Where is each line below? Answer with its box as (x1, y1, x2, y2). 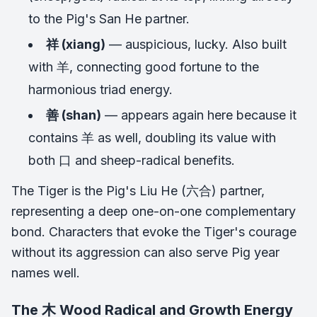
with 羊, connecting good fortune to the (28, 59, 259, 74)
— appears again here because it (101, 108, 296, 122)
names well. (11, 265, 80, 280)
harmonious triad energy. (28, 82, 173, 97)
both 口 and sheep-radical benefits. (28, 153, 235, 168)
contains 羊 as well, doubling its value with (28, 130, 276, 145)
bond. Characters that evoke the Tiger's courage (11, 224, 296, 239)
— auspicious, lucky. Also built (105, 37, 287, 52)
